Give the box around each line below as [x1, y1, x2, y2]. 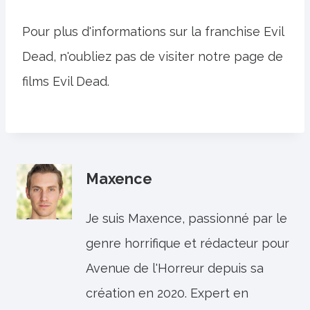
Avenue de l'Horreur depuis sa [86, 261, 264, 275]
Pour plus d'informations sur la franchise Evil [22, 24, 284, 39]
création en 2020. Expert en [86, 286, 248, 300]
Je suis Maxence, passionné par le [86, 211, 287, 226]
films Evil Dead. [22, 74, 109, 89]
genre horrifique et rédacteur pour [86, 236, 289, 250]
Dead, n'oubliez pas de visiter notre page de [22, 49, 283, 64]
